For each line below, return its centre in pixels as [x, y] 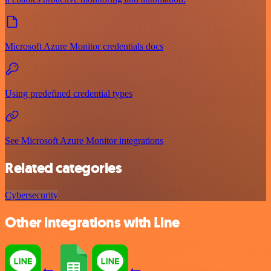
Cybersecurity [31, 195]
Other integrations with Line [92, 222]
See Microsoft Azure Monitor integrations [84, 141]
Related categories [64, 168]
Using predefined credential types [69, 94]
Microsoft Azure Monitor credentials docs [84, 47]
